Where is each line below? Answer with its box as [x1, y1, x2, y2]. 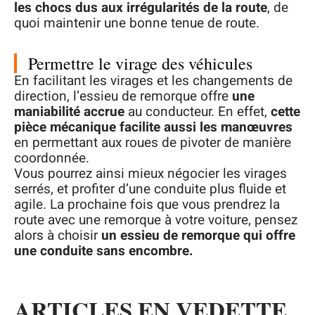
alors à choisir [14, 226, 101, 246]
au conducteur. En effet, [124, 102, 271, 122]
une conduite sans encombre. [14, 241, 197, 262]
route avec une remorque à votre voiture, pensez [14, 210, 297, 231]
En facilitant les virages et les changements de [14, 71, 292, 91]
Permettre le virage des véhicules [28, 52, 252, 75]
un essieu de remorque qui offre [101, 226, 295, 246]
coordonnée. [14, 148, 93, 169]
